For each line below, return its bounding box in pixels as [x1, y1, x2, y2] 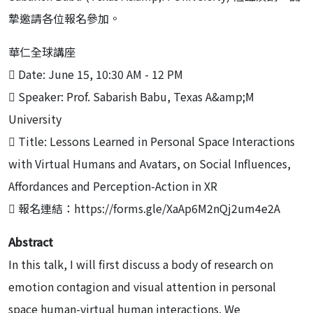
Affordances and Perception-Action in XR [8, 177, 217, 194]
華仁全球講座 [8, 43, 75, 60]
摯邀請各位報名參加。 [8, 9, 120, 27]
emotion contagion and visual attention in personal [8, 277, 276, 295]
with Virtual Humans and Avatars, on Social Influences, [8, 154, 291, 172]
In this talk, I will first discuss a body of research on [8, 255, 273, 272]
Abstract [8, 233, 53, 250]
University [8, 110, 61, 127]
